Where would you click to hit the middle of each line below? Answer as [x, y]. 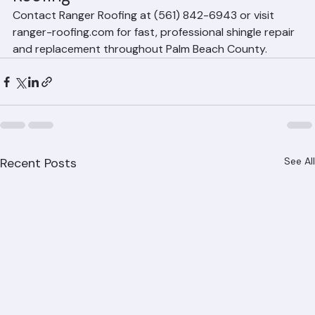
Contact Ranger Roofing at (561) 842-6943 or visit [145, 31]
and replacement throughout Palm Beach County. [140, 64]
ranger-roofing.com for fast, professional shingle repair [155, 47]
